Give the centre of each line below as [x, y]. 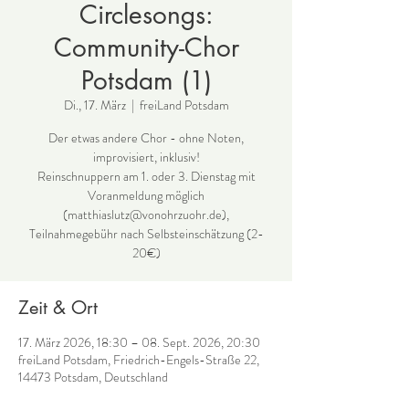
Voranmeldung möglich [146, 195]
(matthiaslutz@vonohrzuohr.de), [146, 215]
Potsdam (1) [146, 80]
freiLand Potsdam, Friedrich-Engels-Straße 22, [139, 360]
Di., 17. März [94, 105]
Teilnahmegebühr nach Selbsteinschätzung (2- [146, 234]
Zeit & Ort [58, 308]
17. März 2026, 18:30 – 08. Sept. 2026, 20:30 [139, 342]
